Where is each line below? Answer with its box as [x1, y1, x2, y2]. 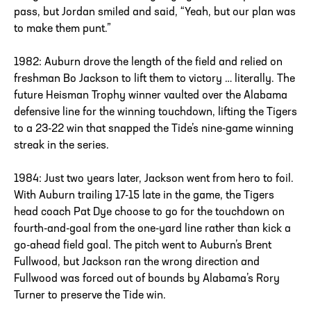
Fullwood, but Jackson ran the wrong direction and [14, 257, 260, 269]
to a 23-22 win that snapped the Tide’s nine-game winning [14, 124, 294, 135]
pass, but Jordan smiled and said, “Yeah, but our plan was [14, 7, 296, 19]
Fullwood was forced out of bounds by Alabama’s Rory [14, 274, 280, 285]
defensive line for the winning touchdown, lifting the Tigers [14, 107, 297, 119]
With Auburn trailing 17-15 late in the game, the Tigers [14, 190, 274, 202]
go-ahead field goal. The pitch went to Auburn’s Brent [14, 240, 271, 252]
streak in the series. [14, 140, 109, 152]
